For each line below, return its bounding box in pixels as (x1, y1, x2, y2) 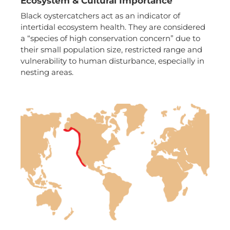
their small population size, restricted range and (21, 45, 202, 54)
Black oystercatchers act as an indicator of (21, 11, 180, 21)
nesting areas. (21, 67, 73, 77)
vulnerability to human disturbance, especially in (21, 56, 204, 66)
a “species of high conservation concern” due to (21, 33, 200, 43)
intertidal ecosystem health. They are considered (21, 22, 205, 32)
